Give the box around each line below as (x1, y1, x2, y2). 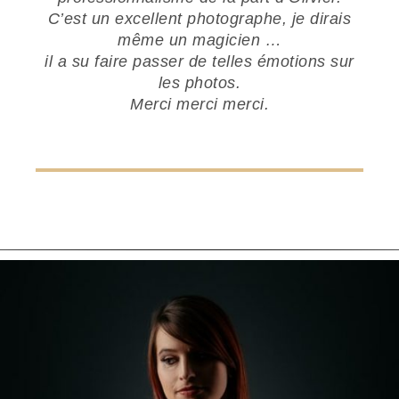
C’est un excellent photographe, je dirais (47, 9, 352, 28)
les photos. (158, 73, 241, 92)
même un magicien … (118, 30, 281, 49)
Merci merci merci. (130, 94, 269, 113)
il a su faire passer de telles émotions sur (45, 52, 354, 70)
